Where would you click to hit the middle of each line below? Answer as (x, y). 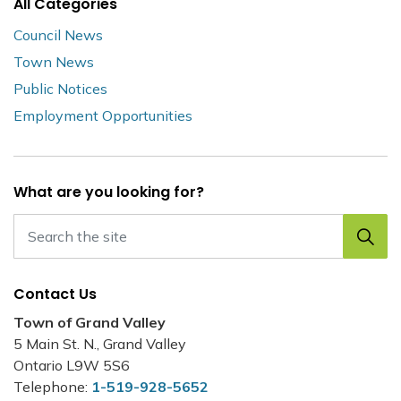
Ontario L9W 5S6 (72, 365)
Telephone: (52, 387)
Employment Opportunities (103, 115)
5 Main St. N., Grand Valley (100, 344)
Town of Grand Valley (90, 322)
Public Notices (60, 89)
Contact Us (55, 294)
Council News (58, 35)
